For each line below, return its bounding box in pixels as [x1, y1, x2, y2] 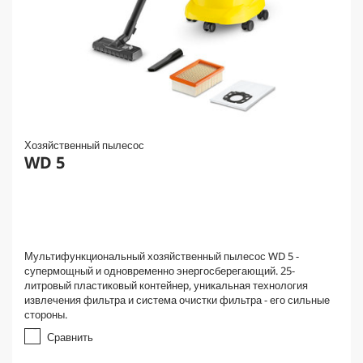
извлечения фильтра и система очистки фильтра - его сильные [24, 293, 330, 307]
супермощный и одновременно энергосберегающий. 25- [24, 263, 295, 278]
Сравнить [47, 330, 93, 344]
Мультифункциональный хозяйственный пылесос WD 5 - [24, 249, 299, 263]
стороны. [24, 307, 67, 322]
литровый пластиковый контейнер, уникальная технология [24, 278, 308, 293]
